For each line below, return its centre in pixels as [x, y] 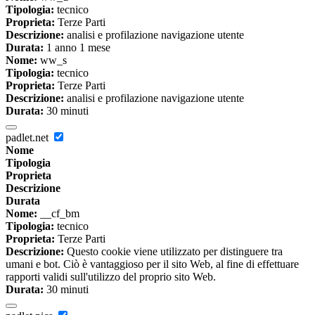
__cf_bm [58, 213]
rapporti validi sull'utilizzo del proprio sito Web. [111, 276]
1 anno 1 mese [77, 47]
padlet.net [28, 137]
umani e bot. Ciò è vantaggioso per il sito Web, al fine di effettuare [152, 264]
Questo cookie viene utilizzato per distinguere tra [173, 251]
